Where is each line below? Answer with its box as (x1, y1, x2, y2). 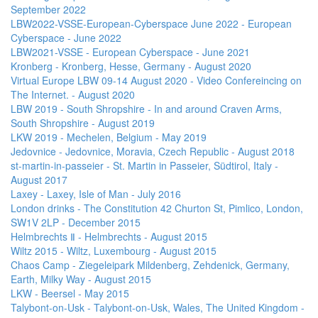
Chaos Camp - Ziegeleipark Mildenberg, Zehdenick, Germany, (11, 258, 290, 272)
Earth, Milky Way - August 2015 (11, 272, 151, 286)
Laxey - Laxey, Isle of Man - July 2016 (11, 187, 181, 201)
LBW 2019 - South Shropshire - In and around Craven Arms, (11, 102, 282, 116)
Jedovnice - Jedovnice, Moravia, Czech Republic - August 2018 (11, 144, 295, 158)
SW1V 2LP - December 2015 (11, 215, 141, 229)
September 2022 (11, 2, 86, 16)
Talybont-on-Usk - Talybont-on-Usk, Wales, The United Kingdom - (11, 300, 305, 314)
